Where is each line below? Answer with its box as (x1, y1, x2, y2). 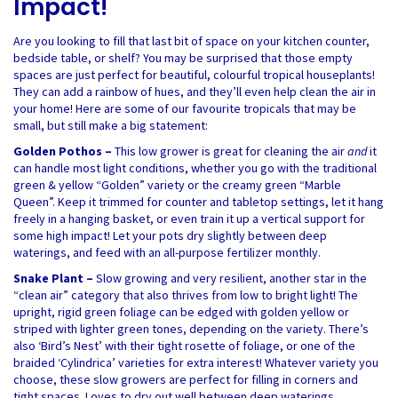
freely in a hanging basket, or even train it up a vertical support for (13, 211, 365, 227)
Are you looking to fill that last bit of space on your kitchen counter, (13, 33, 370, 49)
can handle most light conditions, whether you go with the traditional (13, 160, 377, 176)
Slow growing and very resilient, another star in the (96, 270, 367, 286)
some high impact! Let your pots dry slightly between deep (13, 227, 327, 243)
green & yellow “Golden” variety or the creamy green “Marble (13, 177, 341, 193)
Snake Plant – (13, 270, 96, 286)
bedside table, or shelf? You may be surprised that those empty (13, 50, 353, 66)
